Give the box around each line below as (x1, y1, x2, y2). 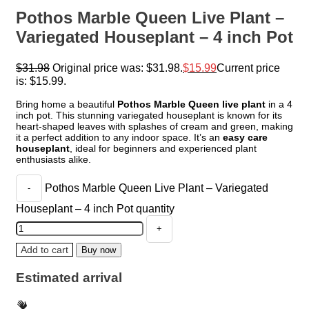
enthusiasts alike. (16, 153, 91, 165)
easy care (223, 131, 268, 143)
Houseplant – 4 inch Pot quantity (16, 201, 175, 215)
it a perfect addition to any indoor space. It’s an (16, 131, 223, 143)
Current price (217, 61, 280, 74)
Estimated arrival (16, 270, 122, 285)
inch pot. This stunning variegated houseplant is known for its (16, 109, 282, 121)
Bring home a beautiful (16, 98, 117, 110)
